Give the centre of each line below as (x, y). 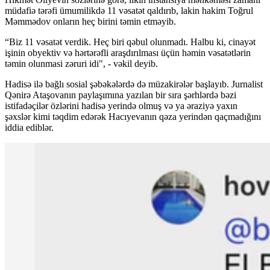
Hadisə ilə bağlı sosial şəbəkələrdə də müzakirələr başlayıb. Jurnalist (134, 84)
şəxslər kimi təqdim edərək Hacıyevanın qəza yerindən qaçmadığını (133, 116)
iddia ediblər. (29, 127)
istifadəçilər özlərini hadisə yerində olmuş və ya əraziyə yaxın (121, 105)
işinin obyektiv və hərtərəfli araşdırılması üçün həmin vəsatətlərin (128, 52)
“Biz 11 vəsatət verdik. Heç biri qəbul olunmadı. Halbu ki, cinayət (130, 42)
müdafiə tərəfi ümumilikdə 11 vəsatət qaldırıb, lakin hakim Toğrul (129, 10)
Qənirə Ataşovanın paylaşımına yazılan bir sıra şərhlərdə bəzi (121, 95)
